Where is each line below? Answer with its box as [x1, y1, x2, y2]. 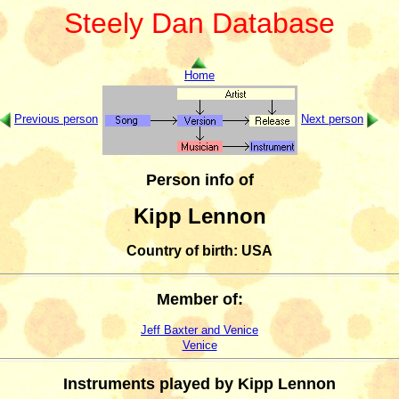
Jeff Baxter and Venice [141, 322, 258, 337]
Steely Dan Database [64, 7, 335, 39]
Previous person [14, 112, 98, 126]
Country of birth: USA [126, 243, 273, 259]
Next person [301, 112, 363, 126]
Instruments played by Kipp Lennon [63, 375, 336, 394]
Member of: [156, 290, 243, 309]
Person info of [145, 170, 254, 189]
